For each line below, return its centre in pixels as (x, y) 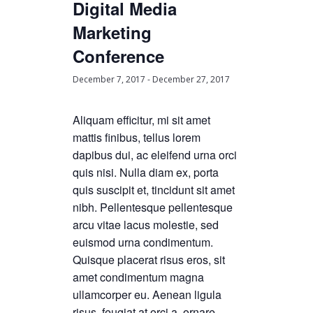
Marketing (112, 32)
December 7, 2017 (109, 79)
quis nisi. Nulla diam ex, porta (146, 172)
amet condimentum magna (138, 277)
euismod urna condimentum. (143, 242)
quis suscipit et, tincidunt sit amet (154, 190)
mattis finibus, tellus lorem (137, 137)
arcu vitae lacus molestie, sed (146, 225)
